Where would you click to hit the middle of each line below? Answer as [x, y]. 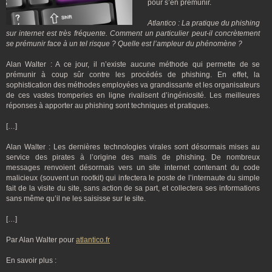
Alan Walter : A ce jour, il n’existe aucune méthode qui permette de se [133, 64]
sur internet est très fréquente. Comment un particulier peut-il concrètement [133, 33]
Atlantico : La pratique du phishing [204, 23]
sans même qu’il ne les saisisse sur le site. [76, 199]
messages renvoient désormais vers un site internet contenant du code [133, 168]
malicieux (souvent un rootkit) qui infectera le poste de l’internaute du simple [133, 178]
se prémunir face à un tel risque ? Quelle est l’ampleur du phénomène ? [124, 44]
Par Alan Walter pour [41, 240]
